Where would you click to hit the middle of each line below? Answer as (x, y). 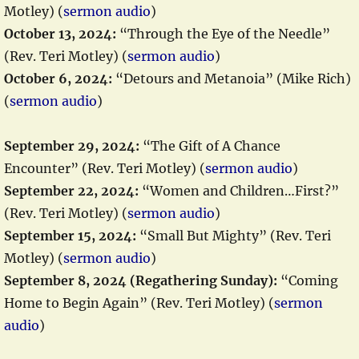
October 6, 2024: (58, 79)
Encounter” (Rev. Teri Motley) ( (105, 168)
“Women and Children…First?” (239, 191)
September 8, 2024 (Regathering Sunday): (141, 280)
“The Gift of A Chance (210, 146)
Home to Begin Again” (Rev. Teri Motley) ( (139, 303)
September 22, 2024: (71, 191)
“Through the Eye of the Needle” (223, 34)
